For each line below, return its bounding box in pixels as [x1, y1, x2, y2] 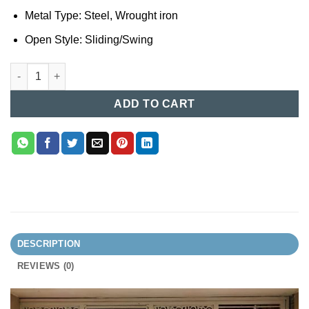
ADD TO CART [114, 97, 195, 110]
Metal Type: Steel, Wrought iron [24, 10, 178, 22]
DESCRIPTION [17, 238, 81, 249]
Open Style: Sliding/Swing [24, 34, 153, 46]
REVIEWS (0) [17, 260, 74, 271]
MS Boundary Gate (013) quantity [10, 63, 166, 75]
